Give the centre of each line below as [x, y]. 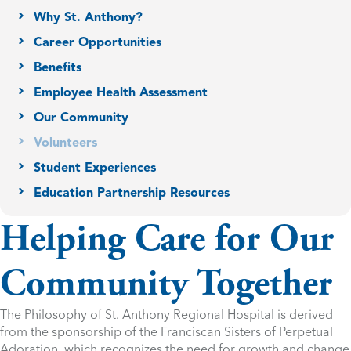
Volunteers [65, 143]
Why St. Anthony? [88, 18]
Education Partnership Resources [131, 193]
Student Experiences [94, 168]
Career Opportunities [97, 43]
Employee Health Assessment [120, 93]
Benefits [57, 68]
